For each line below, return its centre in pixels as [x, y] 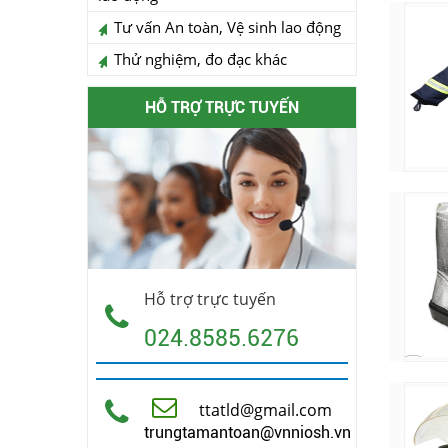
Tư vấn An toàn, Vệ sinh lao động [227, 27]
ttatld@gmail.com [263, 409]
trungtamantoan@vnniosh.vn [247, 432]
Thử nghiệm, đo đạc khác [200, 59]
